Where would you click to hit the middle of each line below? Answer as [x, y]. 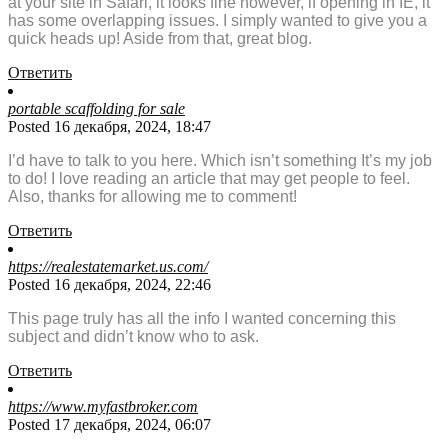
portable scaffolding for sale [96, 109]
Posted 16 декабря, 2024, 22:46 [109, 285]
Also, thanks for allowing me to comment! [152, 197]
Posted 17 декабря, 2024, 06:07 [109, 425]
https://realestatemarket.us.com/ [108, 267]
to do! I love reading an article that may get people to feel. [209, 179]
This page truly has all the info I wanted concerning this [202, 319]
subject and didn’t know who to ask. [133, 337]
